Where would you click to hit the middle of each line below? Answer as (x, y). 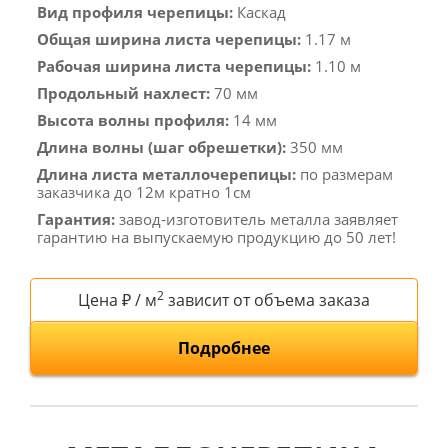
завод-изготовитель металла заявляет (256, 218)
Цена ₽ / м (117, 299)
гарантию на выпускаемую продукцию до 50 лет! (216, 236)
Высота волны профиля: (133, 119)
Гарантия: (76, 218)
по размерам (344, 173)
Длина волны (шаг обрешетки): (161, 146)
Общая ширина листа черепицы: (169, 38)
